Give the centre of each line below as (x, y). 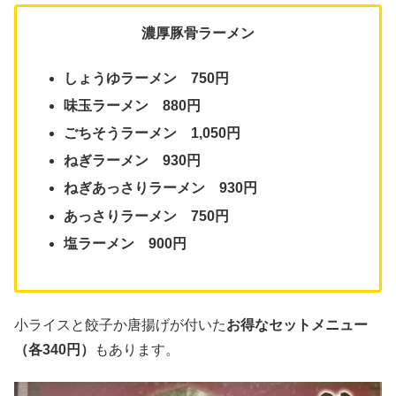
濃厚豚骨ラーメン (198, 34)
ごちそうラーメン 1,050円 (152, 133)
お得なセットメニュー (297, 324)
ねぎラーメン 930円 (133, 161)
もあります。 (137, 349)
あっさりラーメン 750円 (147, 216)
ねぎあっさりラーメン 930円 (161, 188)
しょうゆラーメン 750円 (147, 78)
